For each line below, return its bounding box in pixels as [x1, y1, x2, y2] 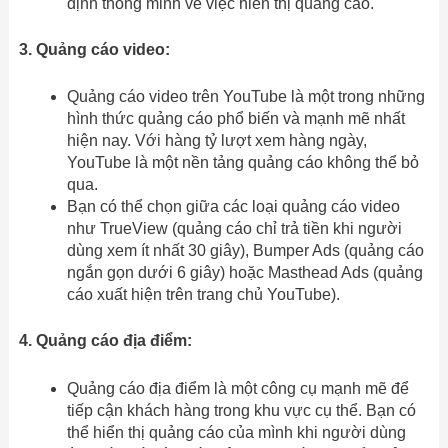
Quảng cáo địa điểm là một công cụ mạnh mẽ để [66, 379, 409, 397]
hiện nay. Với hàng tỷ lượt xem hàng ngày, [66, 132, 367, 150]
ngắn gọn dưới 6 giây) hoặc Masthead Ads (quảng [66, 264, 423, 282]
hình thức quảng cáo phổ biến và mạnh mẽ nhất [66, 110, 405, 128]
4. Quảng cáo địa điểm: [18, 332, 192, 350]
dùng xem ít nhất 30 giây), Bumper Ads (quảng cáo [66, 242, 424, 260]
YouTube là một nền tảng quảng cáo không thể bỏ [66, 154, 419, 172]
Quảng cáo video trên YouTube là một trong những [66, 88, 425, 106]
